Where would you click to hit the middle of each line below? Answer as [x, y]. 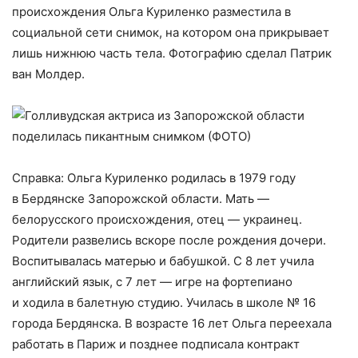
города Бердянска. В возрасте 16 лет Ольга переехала [172, 323]
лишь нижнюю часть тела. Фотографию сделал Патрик [172, 53]
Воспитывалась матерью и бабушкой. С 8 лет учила [163, 261]
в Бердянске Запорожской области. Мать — [141, 199]
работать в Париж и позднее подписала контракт [156, 344]
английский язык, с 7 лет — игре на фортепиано [152, 282]
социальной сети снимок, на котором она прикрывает [171, 32]
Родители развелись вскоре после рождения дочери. [169, 240]
